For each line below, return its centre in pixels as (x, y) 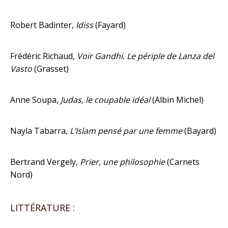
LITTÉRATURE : (42, 208)
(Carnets (183, 162)
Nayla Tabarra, (40, 131)
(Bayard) (200, 131)
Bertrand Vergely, (45, 162)
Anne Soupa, (35, 100)
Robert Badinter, (43, 25)
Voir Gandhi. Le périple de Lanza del (146, 56)
